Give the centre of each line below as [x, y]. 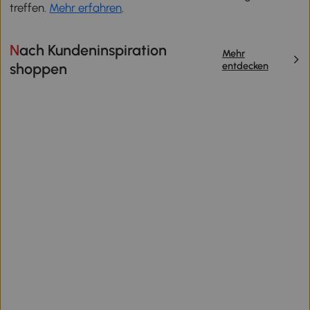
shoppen [39, 69]
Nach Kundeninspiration [15, 50]
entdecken [245, 66]
